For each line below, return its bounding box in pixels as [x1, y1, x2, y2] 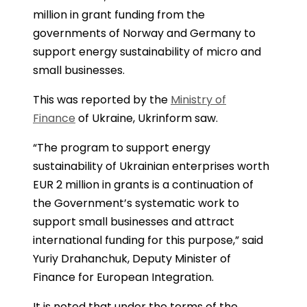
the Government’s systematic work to [33, 195, 239, 211]
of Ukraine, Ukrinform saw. [75, 110, 218, 126]
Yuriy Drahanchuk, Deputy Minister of [33, 251, 231, 267]
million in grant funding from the [33, 7, 205, 23]
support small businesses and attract [33, 214, 234, 230]
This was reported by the [33, 92, 171, 108]
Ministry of [171, 92, 226, 108]
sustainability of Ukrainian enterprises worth [33, 158, 269, 174]
